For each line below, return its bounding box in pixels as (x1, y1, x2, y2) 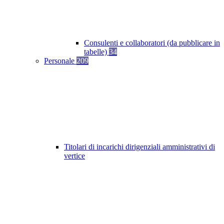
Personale (44, 56, 76, 65)
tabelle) (84, 47, 109, 56)
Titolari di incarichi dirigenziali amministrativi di (64, 142, 215, 151)
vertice (64, 151, 85, 160)
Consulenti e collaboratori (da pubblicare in (84, 38, 220, 47)
